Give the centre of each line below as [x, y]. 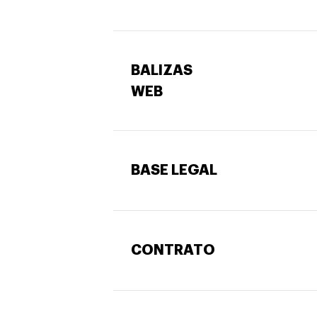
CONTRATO [174, 250]
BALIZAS [161, 70]
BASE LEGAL [174, 170]
